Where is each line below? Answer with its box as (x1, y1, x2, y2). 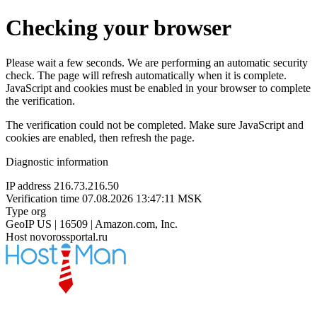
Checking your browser (6, 15, 231, 41)
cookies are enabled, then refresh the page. (6, 131, 195, 144)
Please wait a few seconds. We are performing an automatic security (6, 56, 308, 69)
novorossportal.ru (30, 230, 108, 243)
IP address (6, 179, 51, 192)
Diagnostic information (6, 155, 108, 168)
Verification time (6, 192, 79, 204)
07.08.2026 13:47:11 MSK (82, 192, 202, 204)
